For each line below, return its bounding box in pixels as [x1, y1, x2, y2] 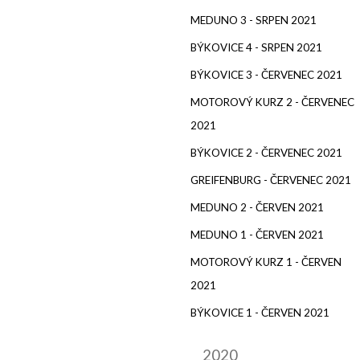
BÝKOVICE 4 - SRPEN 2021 [190, 40, 322, 54]
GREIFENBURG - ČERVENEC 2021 [190, 173, 351, 186]
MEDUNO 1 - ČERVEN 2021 [190, 227, 324, 241]
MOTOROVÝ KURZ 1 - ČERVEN [190, 255, 342, 268]
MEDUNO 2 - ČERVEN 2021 [190, 200, 324, 214]
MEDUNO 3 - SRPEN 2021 [190, 13, 317, 27]
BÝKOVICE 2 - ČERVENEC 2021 [190, 145, 342, 159]
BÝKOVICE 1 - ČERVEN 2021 [190, 305, 329, 319]
